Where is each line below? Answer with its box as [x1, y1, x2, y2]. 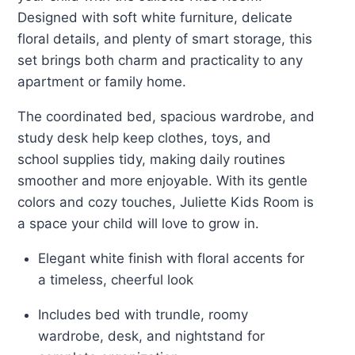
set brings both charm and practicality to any [17, 52, 303, 68]
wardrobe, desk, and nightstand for [37, 327, 265, 344]
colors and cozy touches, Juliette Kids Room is [17, 193, 314, 210]
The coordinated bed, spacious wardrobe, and [17, 108, 315, 124]
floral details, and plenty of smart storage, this [17, 30, 312, 47]
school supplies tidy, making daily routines [17, 151, 285, 167]
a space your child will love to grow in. [17, 215, 259, 231]
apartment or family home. [17, 73, 186, 90]
